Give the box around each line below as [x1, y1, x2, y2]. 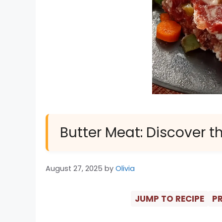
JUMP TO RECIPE [134, 193, 204, 205]
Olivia [115, 164, 135, 174]
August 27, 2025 [46, 164, 103, 174]
